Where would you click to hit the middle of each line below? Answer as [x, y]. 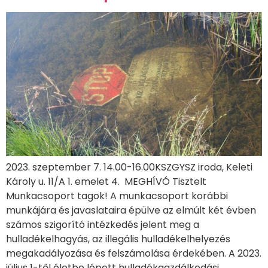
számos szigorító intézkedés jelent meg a [103, 225]
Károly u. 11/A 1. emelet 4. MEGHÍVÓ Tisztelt [106, 182]
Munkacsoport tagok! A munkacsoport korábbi [117, 196]
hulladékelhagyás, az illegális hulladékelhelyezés [118, 239]
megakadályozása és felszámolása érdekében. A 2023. [134, 254]
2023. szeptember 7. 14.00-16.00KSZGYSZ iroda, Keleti [129, 167]
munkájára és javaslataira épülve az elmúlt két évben [131, 211]
